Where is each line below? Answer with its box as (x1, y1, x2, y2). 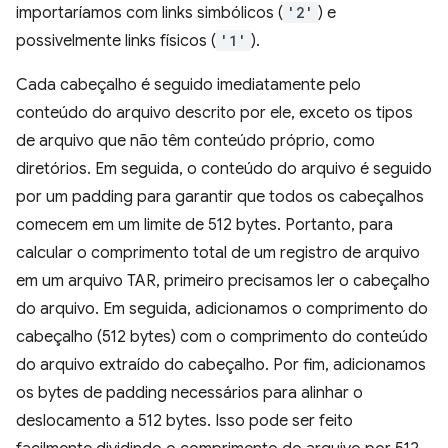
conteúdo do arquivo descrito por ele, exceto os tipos (16, 103, 413, 123)
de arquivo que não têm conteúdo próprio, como (16, 131, 375, 151)
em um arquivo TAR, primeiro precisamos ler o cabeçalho (16, 271, 430, 291)
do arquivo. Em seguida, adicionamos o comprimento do (16, 299, 428, 319)
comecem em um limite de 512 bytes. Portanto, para (16, 215, 393, 235)
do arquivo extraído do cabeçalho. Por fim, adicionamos (16, 355, 426, 375)
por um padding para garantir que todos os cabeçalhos (16, 187, 424, 207)
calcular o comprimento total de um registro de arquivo (16, 243, 420, 263)
